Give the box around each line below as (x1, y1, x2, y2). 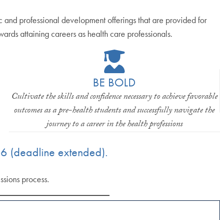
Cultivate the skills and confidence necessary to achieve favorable (11, 89, 218, 105)
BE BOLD (93, 74, 136, 90)
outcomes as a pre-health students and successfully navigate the (14, 103, 215, 119)
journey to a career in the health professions (46, 117, 183, 133)
